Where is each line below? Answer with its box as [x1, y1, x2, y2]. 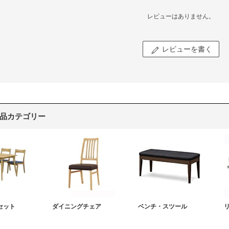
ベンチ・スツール [138, 202, 187, 210]
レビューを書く [162, 44, 212, 53]
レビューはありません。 [147, 12, 215, 20]
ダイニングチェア [52, 202, 101, 210]
